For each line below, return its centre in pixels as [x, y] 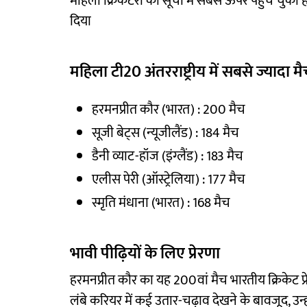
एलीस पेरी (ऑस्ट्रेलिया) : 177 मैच [169, 180]
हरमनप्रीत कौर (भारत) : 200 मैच [169, 110]
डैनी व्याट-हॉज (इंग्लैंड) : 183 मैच [168, 157]
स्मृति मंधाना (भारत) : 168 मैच [161, 203]
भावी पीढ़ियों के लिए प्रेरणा [145, 254]
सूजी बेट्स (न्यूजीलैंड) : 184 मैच [165, 133]
